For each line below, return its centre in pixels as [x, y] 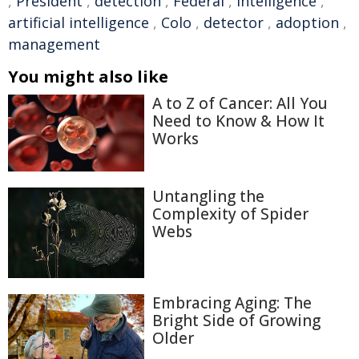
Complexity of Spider [230, 214]
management [54, 44]
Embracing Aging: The [232, 303]
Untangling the [208, 196]
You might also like [88, 77]
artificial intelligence [79, 22]
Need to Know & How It [238, 121]
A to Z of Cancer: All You [240, 103]
